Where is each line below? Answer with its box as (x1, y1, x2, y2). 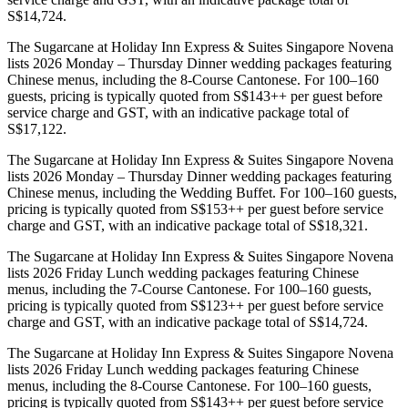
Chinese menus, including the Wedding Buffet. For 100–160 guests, (7, 184, 397, 200)
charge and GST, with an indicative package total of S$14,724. (7, 313, 368, 330)
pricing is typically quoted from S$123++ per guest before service (7, 297, 383, 313)
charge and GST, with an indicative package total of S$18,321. (7, 217, 368, 233)
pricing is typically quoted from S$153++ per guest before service (7, 200, 383, 217)
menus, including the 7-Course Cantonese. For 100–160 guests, (7, 280, 372, 297)
